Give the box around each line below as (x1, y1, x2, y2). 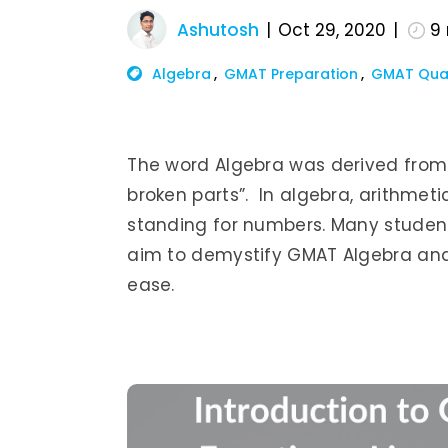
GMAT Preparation (224, 64, 359, 84)
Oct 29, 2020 (278, 18, 387, 42)
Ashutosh (177, 18, 260, 42)
